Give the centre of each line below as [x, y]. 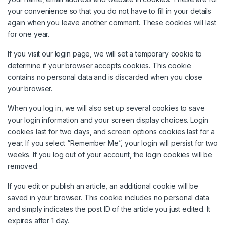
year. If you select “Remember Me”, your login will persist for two [113, 143]
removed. [23, 166]
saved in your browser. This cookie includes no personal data [108, 198]
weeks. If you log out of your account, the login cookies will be [110, 155]
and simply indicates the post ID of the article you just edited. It [109, 209]
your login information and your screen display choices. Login [108, 120]
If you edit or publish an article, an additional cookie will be [103, 186]
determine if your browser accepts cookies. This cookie [99, 66]
